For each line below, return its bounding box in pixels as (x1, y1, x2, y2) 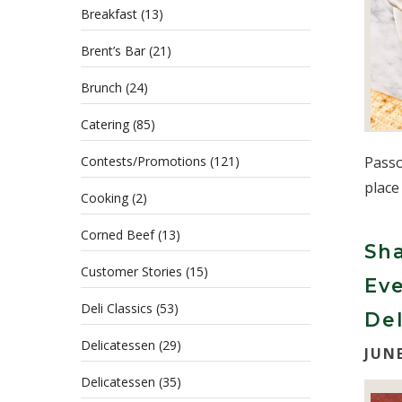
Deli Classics (81, 300, 153, 317)
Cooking (81, 189, 128, 206)
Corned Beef (81, 226, 154, 243)
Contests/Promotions (81, 153, 206, 170)
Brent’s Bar (81, 42, 145, 59)
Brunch (81, 79, 122, 96)
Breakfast (81, 5, 137, 22)
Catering (81, 116, 129, 133)
